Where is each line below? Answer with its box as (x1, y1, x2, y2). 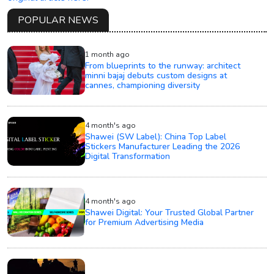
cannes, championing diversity (85, 79, 201, 91)
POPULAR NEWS (18, 13, 98, 27)
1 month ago (85, 49, 130, 59)
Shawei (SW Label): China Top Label (85, 130, 227, 143)
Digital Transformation (85, 150, 171, 162)
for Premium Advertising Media (85, 216, 204, 228)
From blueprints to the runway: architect (85, 59, 241, 72)
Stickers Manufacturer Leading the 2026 (85, 140, 240, 152)
